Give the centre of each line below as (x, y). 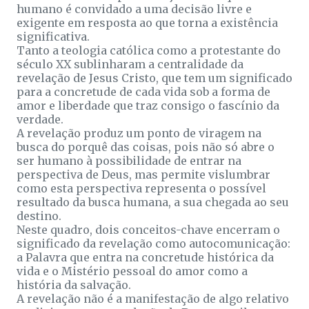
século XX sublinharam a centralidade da (130, 64)
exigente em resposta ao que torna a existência (147, 22)
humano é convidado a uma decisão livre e (134, 9)
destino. (39, 216)
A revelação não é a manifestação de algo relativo (153, 298)
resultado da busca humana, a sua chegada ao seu (153, 202)
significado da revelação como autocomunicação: (153, 243)
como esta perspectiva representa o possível (141, 188)
